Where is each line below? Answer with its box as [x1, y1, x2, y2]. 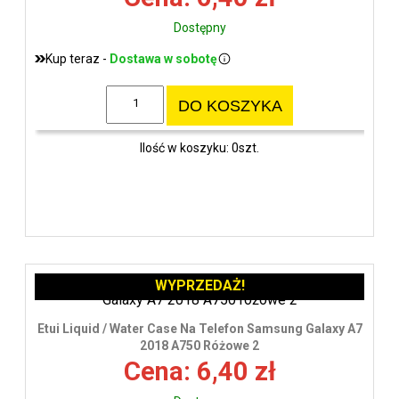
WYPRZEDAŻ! [154, 276, 245, 294]
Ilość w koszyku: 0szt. [140, 141, 259, 156]
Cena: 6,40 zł [123, 355, 276, 387]
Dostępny [173, 20, 226, 35]
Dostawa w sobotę [110, 51, 217, 66]
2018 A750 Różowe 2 [140, 338, 259, 353]
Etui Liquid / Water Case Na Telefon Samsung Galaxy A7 [37, 321, 362, 336]
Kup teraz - [45, 51, 110, 66]
